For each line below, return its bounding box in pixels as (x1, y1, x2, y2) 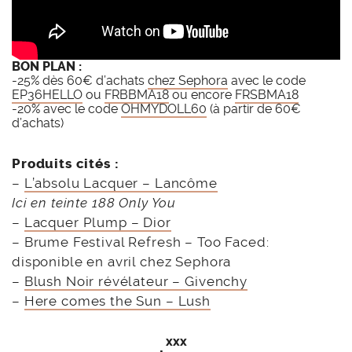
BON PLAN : (12, 59, 82, 75)
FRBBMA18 (104, 87, 169, 103)
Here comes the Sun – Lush (24, 293, 211, 310)
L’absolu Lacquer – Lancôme (24, 175, 218, 192)
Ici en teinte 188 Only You (12, 195, 177, 211)
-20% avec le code (12, 101, 121, 117)
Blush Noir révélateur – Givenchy (24, 273, 247, 290)
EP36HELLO (12, 87, 82, 103)
